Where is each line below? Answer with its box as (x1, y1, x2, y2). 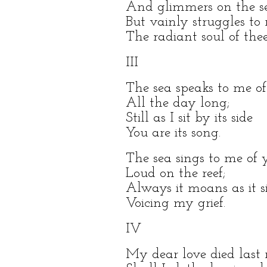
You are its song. (125, 126, 221, 140)
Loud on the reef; (125, 167, 225, 181)
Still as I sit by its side (125, 111, 253, 125)
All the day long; (125, 97, 229, 110)
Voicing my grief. (125, 197, 225, 210)
